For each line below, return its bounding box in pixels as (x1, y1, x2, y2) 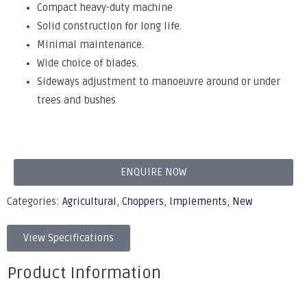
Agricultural (62, 196, 116, 208)
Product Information (7, 263, 161, 284)
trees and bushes (36, 95, 116, 107)
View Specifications (23, 232, 114, 245)
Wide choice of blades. (36, 58, 138, 70)
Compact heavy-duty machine (36, 2, 173, 14)
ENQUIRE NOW (121, 166, 186, 179)
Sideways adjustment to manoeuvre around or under (36, 76, 280, 88)
